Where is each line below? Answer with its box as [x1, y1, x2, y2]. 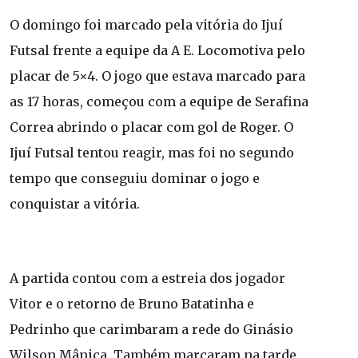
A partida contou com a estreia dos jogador [10, 269, 285, 286]
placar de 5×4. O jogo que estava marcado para [10, 67, 305, 84]
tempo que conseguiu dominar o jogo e [10, 169, 260, 186]
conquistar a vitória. [10, 195, 140, 212]
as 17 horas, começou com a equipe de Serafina [10, 93, 308, 109]
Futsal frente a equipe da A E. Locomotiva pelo [10, 42, 305, 58]
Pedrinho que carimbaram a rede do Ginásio [10, 320, 293, 337]
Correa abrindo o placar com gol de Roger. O [10, 118, 293, 135]
